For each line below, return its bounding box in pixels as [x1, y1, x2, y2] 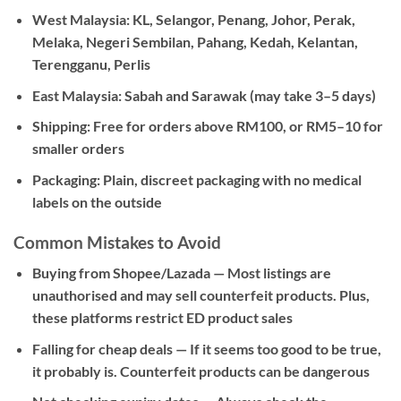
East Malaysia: [31, 86, 122, 104]
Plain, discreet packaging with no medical [99, 170, 362, 188]
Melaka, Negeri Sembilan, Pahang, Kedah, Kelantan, [31, 33, 358, 51]
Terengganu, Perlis [31, 55, 150, 73]
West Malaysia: [31, 11, 130, 29]
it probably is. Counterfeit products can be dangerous [31, 362, 370, 380]
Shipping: [31, 117, 90, 135]
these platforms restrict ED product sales [31, 309, 293, 327]
